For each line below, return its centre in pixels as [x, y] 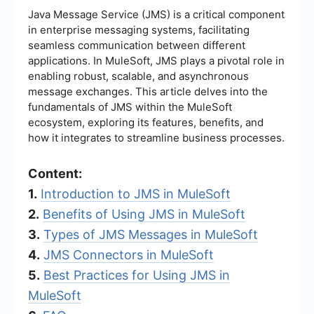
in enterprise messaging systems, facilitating [139, 29]
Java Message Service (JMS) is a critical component [156, 14]
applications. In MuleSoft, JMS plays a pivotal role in [156, 60]
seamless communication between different [137, 45]
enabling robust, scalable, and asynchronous [138, 76]
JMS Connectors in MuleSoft [129, 254]
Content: [55, 173]
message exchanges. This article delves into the [148, 91]
